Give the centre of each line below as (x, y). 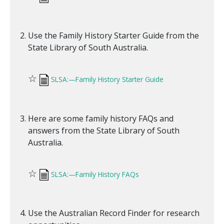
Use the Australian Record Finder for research (114, 213)
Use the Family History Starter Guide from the (113, 35)
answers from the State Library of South (104, 130)
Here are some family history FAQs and (101, 118)
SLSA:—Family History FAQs (95, 174)
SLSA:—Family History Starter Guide (107, 79)
